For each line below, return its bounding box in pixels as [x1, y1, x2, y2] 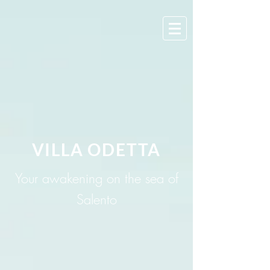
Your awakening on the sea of [14, 169, 178, 187]
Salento [76, 190, 117, 209]
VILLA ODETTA [31, 139, 162, 160]
